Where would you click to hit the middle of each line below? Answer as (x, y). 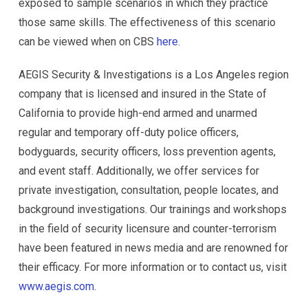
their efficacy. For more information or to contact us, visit (153, 267)
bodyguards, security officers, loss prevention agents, (147, 152)
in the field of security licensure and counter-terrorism (147, 229)
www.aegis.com (56, 287)
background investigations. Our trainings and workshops (153, 210)
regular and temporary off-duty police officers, (129, 133)
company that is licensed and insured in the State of (143, 94)
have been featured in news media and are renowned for (153, 248)
